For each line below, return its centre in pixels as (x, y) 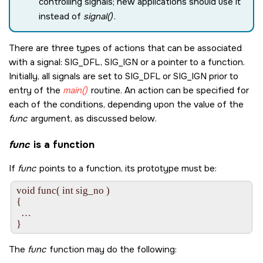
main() (75, 91)
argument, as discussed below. (92, 119)
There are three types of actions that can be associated (125, 48)
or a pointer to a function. (191, 63)
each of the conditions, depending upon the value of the (126, 105)
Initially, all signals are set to (67, 77)
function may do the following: (112, 250)
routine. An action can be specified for (168, 91)
